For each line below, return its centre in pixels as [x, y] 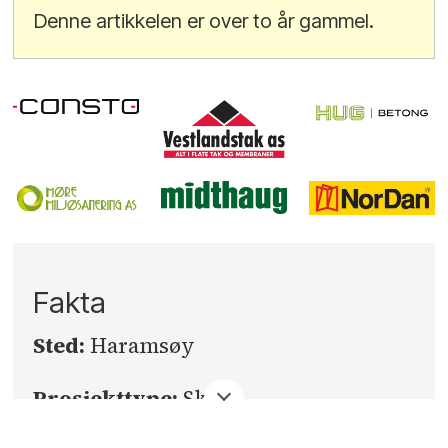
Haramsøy [143, 346]
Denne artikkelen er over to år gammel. [204, 21]
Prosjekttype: [108, 399]
